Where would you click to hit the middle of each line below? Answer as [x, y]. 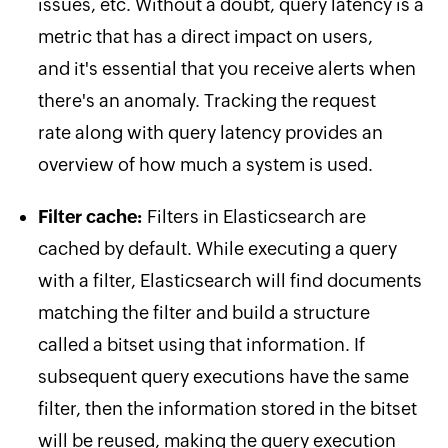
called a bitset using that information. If [201, 344]
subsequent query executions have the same [223, 376]
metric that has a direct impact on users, [205, 36]
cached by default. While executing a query [217, 248]
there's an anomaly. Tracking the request [206, 100]
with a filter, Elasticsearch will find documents [229, 280]
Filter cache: [92, 216]
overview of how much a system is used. [205, 164]
